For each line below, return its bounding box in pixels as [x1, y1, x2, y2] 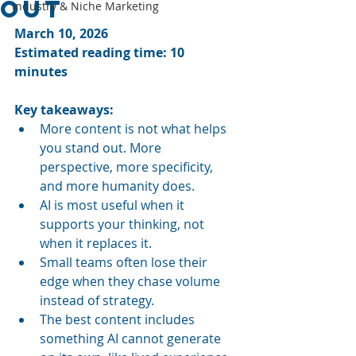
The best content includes [40, 311, 198, 328]
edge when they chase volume [40, 273, 223, 290]
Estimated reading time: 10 [14, 44, 188, 61]
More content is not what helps [40, 120, 230, 137]
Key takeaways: [14, 101, 114, 118]
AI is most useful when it [40, 196, 188, 214]
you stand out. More [40, 139, 164, 157]
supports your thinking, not [40, 215, 207, 233]
